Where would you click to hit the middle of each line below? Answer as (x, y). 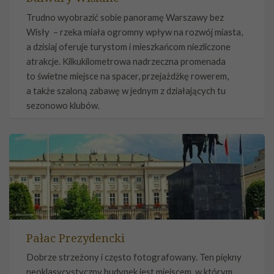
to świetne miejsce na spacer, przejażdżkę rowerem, (128, 76)
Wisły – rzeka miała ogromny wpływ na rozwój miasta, (135, 31)
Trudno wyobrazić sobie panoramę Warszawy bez (125, 17)
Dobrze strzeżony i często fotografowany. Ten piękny (134, 257)
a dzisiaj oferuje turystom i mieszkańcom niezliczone (128, 46)
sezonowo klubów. (63, 105)
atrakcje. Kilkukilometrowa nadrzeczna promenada (126, 61)
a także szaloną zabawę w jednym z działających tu (126, 90)
